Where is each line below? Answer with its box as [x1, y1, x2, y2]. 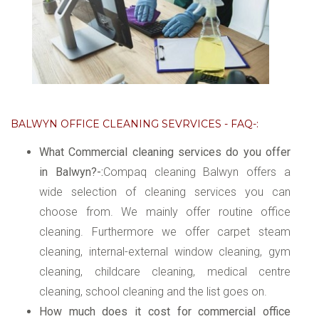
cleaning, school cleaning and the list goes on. [39, 284, 267, 298]
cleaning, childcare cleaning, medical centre [39, 264, 291, 278]
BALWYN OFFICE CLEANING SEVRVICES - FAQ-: [11, 117, 258, 130]
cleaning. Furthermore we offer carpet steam [39, 224, 291, 239]
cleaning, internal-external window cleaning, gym [39, 244, 291, 258]
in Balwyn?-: [39, 164, 103, 179]
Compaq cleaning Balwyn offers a [103, 164, 291, 179]
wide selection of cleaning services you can [39, 184, 291, 199]
